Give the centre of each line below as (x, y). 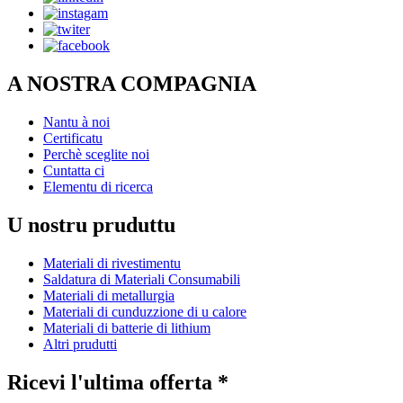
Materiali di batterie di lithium (127, 327)
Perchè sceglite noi (96, 155)
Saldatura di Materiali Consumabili (142, 279)
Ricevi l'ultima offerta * (118, 382)
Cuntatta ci (74, 171)
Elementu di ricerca (98, 187)
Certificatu (73, 139)
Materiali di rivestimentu (112, 263)
